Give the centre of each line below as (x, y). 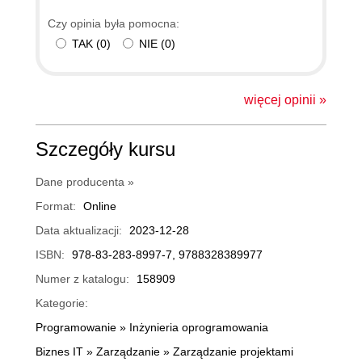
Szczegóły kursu (105, 149)
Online (100, 206)
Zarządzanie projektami (233, 351)
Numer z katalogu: (82, 278)
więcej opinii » (285, 99)
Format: (56, 206)
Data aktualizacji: (79, 230)
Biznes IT (59, 351)
